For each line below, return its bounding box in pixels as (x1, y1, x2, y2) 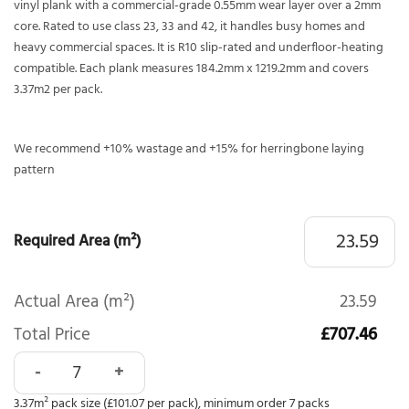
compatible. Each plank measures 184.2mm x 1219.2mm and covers (14, 58, 369, 80)
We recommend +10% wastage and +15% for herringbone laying (14, 138, 364, 160)
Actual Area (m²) (14, 288, 135, 317)
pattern (14, 159, 55, 181)
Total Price (14, 321, 90, 350)
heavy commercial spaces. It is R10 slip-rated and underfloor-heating (14, 37, 383, 59)
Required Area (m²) (14, 228, 141, 254)
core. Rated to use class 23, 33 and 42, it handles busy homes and (14, 16, 365, 38)
